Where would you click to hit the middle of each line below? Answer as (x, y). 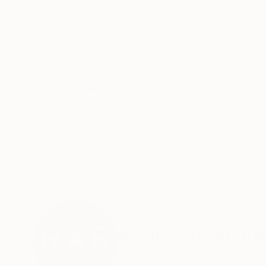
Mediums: (58, 135)
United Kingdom (158, 255)
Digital (156, 135)
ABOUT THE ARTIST (158, 216)
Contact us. (181, 150)
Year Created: (68, 88)
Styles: (50, 119)
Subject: (54, 104)
